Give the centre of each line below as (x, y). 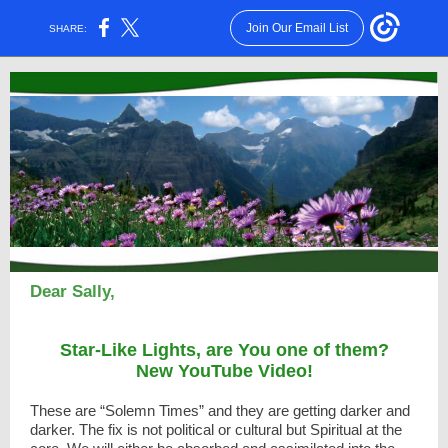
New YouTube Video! (224, 371)
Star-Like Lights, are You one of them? (224, 350)
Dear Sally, (72, 291)
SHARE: (68, 28)
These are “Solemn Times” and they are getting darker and (220, 410)
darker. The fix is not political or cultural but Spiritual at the (216, 429)
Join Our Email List (296, 28)
